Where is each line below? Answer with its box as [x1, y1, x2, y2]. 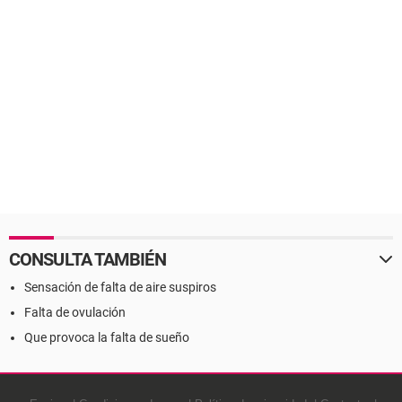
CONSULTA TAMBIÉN [9, 249, 166, 270]
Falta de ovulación [24, 305, 126, 319]
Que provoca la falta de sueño [24, 330, 189, 345]
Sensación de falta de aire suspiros [24, 280, 216, 294]
